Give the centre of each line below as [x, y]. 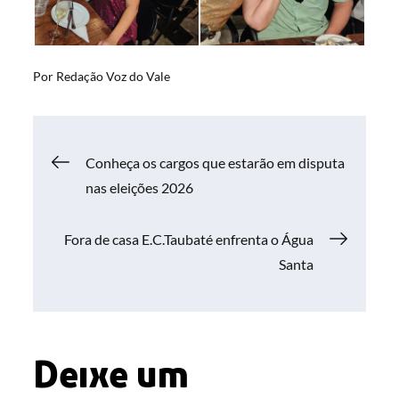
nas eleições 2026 [140, 188]
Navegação [145, 163]
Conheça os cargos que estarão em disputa [216, 163]
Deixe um [111, 374]
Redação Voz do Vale [114, 77]
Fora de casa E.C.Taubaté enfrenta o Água [188, 240]
